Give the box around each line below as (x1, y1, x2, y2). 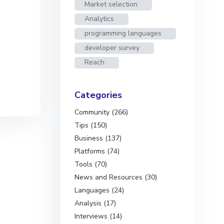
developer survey (84, 43, 140, 53)
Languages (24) (74, 185, 124, 195)
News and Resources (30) (74, 172, 157, 182)
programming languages (84, 28, 162, 38)
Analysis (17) (74, 198, 116, 208)
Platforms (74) (74, 146, 120, 156)
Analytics (84, 14, 114, 24)
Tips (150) (74, 120, 107, 130)
